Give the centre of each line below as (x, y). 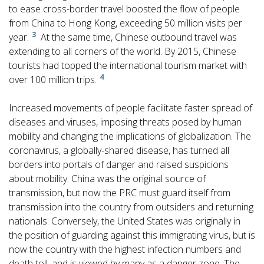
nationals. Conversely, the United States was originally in (125, 221)
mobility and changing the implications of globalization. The (130, 136)
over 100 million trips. (53, 79)
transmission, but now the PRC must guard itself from (120, 192)
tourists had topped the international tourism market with (128, 65)
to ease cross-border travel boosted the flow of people (124, 9)
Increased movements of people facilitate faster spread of (131, 108)
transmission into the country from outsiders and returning (131, 207)
